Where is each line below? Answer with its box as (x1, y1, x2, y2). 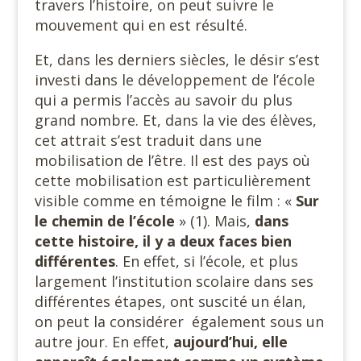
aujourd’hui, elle (172, 332, 288, 351)
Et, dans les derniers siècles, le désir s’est (34, 50, 320, 69)
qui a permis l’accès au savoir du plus (34, 90, 293, 110)
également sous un (191, 312, 324, 331)
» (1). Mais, (178, 211, 255, 230)
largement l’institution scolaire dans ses (34, 272, 313, 291)
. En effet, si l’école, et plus (114, 251, 298, 271)
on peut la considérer (34, 312, 184, 331)
